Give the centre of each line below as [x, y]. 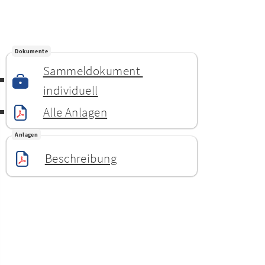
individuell [70, 90]
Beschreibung [81, 158]
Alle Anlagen [75, 112]
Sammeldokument [93, 71]
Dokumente [32, 51]
